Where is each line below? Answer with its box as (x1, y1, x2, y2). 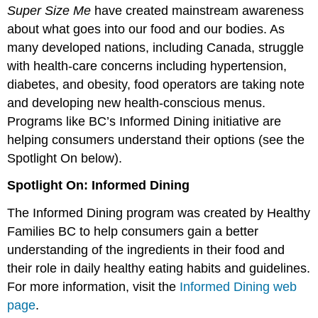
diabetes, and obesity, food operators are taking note (7, 77, 305, 92)
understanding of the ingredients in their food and (7, 243, 285, 258)
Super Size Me (7, 3, 92, 18)
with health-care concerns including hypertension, (7, 58, 287, 73)
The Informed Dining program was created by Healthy (7, 206, 311, 221)
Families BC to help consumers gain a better (7, 224, 259, 239)
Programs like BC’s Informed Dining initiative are (7, 114, 282, 128)
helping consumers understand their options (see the (7, 132, 305, 147)
